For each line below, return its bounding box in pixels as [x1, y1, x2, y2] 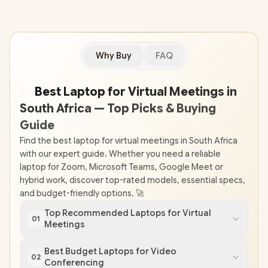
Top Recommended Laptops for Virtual [44, 208, 211, 219]
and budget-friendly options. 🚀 [20, 188, 144, 199]
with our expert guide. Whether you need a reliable [20, 148, 221, 160]
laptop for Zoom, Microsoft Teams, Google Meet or [20, 162, 223, 173]
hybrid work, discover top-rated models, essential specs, [20, 175, 245, 186]
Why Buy [95, 50, 132, 62]
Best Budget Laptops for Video [44, 246, 176, 257]
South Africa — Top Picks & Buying [20, 101, 216, 117]
